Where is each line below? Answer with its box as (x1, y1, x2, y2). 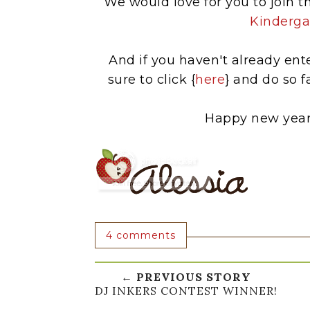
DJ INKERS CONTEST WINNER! (95, 283, 277, 298)
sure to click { (107, 71, 196, 87)
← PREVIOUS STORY (121, 269, 251, 284)
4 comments (106, 228, 176, 241)
